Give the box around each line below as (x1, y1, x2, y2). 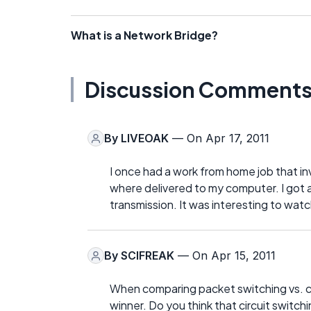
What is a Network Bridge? (71, 28, 218, 43)
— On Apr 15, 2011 (174, 249, 276, 263)
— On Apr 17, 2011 (169, 131, 269, 146)
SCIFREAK (121, 249, 174, 263)
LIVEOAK (121, 131, 169, 146)
